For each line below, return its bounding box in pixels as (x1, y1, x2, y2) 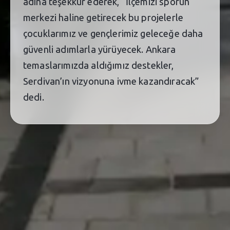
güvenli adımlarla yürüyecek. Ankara (23, 44, 176, 54)
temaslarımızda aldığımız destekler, (23, 60, 174, 70)
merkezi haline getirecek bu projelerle (23, 12, 184, 23)
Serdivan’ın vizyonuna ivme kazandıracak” (23, 75, 199, 86)
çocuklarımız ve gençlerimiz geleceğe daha (23, 28, 203, 39)
